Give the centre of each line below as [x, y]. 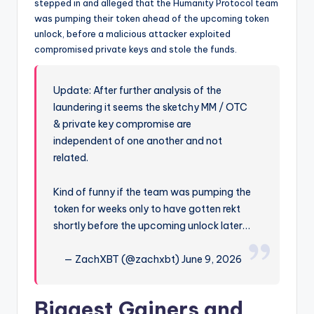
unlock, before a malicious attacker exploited [132, 34]
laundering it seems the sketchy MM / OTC [151, 108]
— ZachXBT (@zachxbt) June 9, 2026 [152, 259]
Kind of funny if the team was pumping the [152, 192]
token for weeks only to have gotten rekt [147, 209]
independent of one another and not [138, 141]
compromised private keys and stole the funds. [136, 49]
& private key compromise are [123, 124]
